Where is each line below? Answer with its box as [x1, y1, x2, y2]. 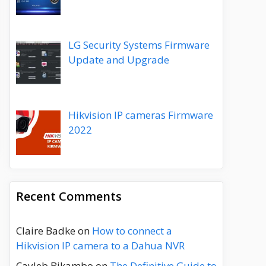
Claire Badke [16, 224, 75, 238]
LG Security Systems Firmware [68, 38, 210, 52]
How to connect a [92, 224, 172, 238]
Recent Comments [16, 188, 122, 205]
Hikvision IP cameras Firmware [68, 108, 213, 122]
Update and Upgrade [68, 53, 169, 67]
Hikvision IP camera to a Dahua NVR [16, 239, 185, 253]
